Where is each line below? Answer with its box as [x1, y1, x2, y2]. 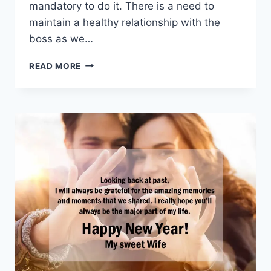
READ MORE [29, 60, 82, 71]
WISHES [80, 96, 116, 106]
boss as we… [29, 32, 93, 45]
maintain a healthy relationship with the [29, 16, 220, 28]
